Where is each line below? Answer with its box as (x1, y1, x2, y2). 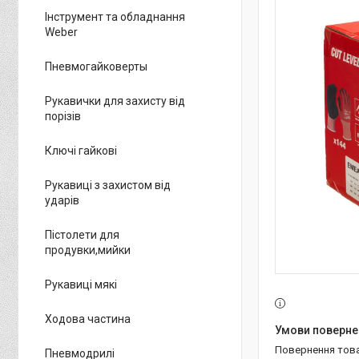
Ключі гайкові (45, 144, 117, 157)
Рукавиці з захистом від (45, 179, 171, 192)
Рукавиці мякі (45, 278, 117, 291)
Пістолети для (45, 228, 119, 241)
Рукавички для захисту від (45, 95, 185, 107)
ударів (45, 194, 79, 207)
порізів (45, 110, 81, 123)
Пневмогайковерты (45, 60, 147, 73)
